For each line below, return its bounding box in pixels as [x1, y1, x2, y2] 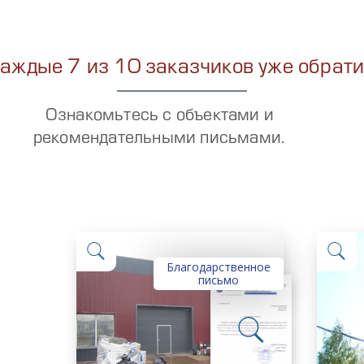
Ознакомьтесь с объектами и [45, 107, 275, 124]
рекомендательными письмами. [32, 130, 285, 147]
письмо [198, 271, 239, 288]
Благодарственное [167, 258, 271, 275]
